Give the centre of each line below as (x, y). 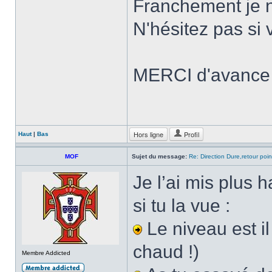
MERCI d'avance (202, 75)
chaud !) (166, 252)
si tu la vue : (182, 206)
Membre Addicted (46, 253)
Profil (191, 134)
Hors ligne (148, 134)
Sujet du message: (159, 156)
